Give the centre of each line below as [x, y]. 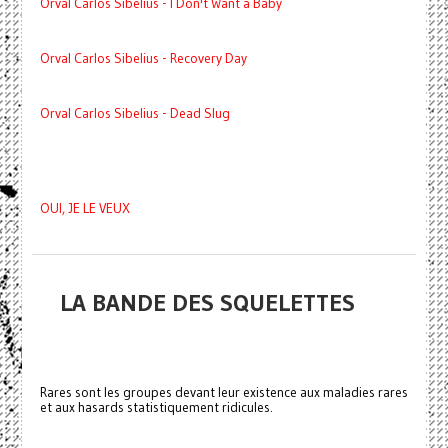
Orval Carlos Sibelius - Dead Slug [134, 113]
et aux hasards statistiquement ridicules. [156, 407]
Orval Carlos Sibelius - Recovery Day [143, 58]
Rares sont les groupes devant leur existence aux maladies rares [223, 392]
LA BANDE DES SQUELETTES [207, 302]
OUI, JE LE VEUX [84, 208]
